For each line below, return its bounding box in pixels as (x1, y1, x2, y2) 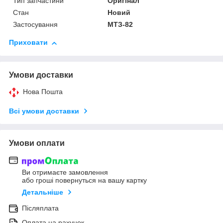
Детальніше (22, 188, 63, 196)
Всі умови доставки (9, 107, 79, 115)
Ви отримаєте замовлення (22, 168, 108, 176)
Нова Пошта (23, 88, 63, 96)
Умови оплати (9, 139, 65, 148)
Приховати (9, 38, 48, 47)
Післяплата (22, 204, 59, 212)
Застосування (13, 20, 58, 29)
